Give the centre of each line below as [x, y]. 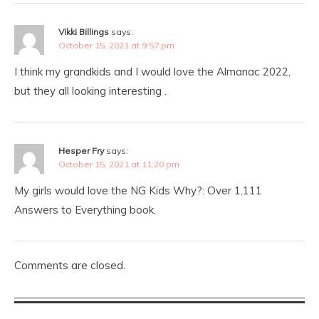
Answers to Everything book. [85, 210]
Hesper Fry [81, 151]
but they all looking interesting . [90, 91]
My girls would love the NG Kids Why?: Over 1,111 [138, 191]
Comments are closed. [70, 266]
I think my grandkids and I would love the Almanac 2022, [152, 72]
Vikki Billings [84, 32]
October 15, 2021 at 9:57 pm [116, 46]
